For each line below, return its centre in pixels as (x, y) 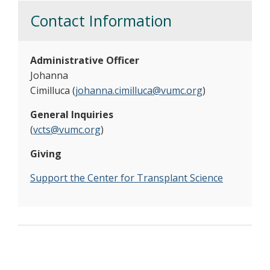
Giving (46, 154)
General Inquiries (72, 115)
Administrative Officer (85, 60)
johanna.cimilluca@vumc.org (139, 90)
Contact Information (101, 20)
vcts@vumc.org (67, 130)
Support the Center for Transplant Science (127, 178)
